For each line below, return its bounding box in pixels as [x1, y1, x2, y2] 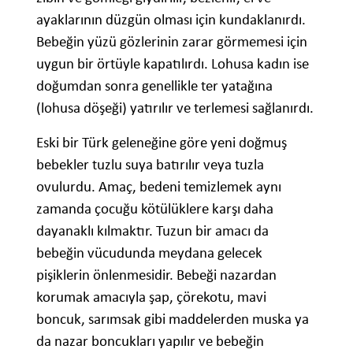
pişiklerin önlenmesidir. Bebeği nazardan [36, 266, 277, 284]
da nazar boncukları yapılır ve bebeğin [36, 332, 264, 351]
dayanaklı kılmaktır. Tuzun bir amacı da [36, 221, 269, 240]
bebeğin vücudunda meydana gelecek [36, 243, 262, 262]
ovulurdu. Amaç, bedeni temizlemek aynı [36, 177, 281, 196]
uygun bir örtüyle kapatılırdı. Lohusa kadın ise [36, 54, 309, 73]
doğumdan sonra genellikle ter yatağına [36, 76, 273, 95]
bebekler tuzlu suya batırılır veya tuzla [36, 155, 264, 174]
